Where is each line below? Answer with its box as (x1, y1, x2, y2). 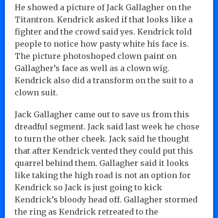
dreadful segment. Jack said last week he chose (15, 121, 200, 131)
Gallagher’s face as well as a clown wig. (15, 63, 169, 73)
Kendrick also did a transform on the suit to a (15, 75, 193, 85)
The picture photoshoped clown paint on (15, 51, 177, 61)
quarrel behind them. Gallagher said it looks (15, 158, 189, 168)
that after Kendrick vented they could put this (15, 145, 193, 156)
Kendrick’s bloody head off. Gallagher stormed (15, 194, 198, 204)
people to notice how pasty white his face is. (15, 38, 189, 49)
